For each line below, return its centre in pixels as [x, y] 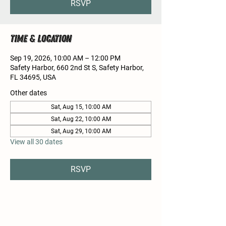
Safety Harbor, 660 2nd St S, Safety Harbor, [77, 68]
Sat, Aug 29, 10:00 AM [81, 131]
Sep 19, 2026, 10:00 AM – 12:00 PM [65, 58]
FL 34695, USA [33, 77]
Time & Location [41, 39]
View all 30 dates [36, 142]
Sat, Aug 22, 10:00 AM [81, 119]
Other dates [29, 93]
